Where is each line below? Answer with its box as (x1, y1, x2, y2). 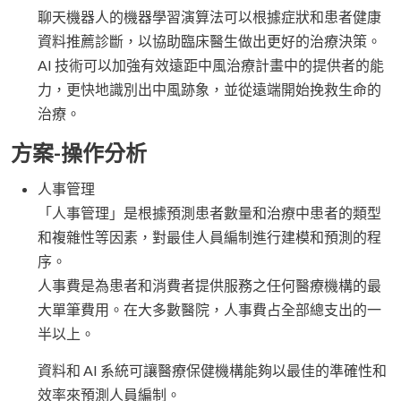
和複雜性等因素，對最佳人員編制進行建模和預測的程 (38, 228, 381, 246)
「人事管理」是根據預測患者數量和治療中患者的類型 (38, 204, 381, 222)
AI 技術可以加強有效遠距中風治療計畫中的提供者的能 (38, 56, 384, 74)
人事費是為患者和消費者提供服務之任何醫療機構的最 (38, 277, 381, 294)
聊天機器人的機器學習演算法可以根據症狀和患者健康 (38, 8, 381, 26)
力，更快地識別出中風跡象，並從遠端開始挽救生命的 (38, 81, 381, 98)
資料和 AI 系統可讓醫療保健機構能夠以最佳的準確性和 (38, 362, 387, 380)
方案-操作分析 (11, 140, 147, 166)
